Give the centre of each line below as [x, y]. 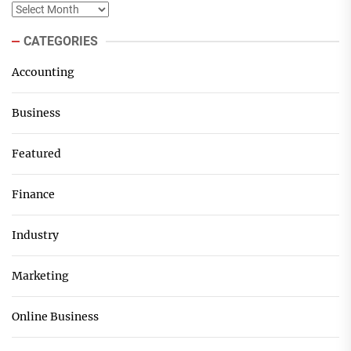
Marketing [40, 276]
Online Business [55, 317]
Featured [36, 154]
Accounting [43, 72]
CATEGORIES [61, 42]
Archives [34, 10]
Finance [33, 195]
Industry [35, 235]
